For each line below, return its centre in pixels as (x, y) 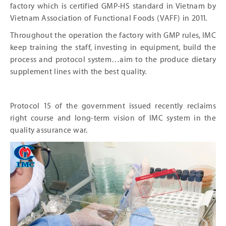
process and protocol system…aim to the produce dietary (113, 60)
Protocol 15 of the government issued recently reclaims (113, 106)
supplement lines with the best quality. (78, 72)
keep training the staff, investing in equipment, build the (113, 48)
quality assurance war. (49, 130)
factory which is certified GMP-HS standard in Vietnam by (113, 6)
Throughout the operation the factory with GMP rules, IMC (113, 36)
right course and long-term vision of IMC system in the (113, 118)
